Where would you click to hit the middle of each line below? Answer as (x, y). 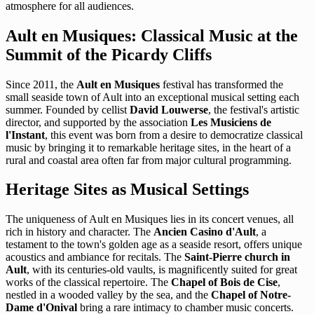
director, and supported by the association (98, 122)
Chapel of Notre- (251, 295)
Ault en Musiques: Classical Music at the (152, 35)
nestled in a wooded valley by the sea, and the (108, 295)
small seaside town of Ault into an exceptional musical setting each (152, 97)
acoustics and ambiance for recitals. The (95, 257)
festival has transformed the (221, 84)
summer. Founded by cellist (68, 109)
